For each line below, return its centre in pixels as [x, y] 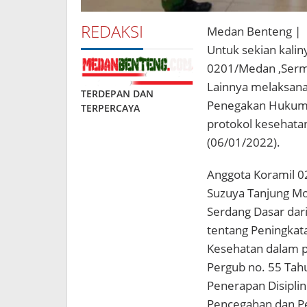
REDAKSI [112, 31]
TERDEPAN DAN [117, 94]
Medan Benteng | [254, 31]
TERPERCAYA [110, 108]
